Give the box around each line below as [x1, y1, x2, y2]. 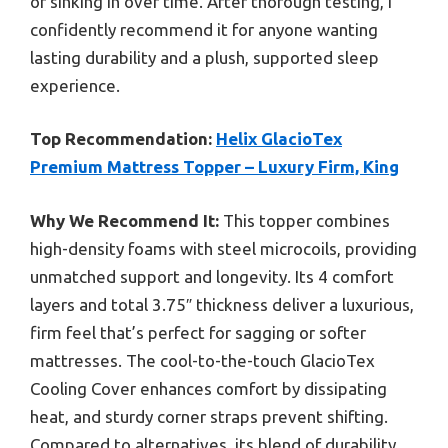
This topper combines [219, 210, 390, 230]
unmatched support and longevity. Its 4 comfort [30, 266, 394, 286]
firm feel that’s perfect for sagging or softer [30, 322, 366, 342]
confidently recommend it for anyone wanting [30, 19, 378, 39]
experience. [30, 75, 120, 95]
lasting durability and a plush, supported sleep [30, 47, 379, 67]
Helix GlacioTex [216, 129, 342, 149]
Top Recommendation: [30, 129, 212, 149]
